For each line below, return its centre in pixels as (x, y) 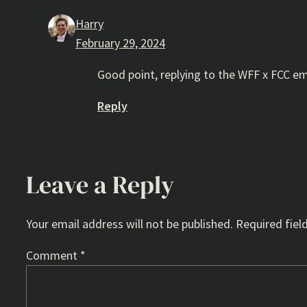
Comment (53, 256)
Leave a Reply (100, 185)
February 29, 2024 (120, 43)
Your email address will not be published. (130, 224)
